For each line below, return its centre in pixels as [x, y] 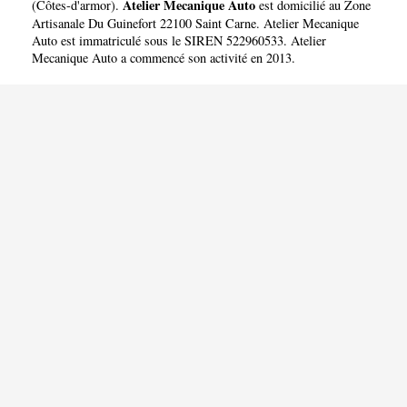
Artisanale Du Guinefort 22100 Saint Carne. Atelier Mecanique [195, 23]
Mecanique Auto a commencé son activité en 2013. [164, 57]
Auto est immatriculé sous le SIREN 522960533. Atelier [179, 40]
